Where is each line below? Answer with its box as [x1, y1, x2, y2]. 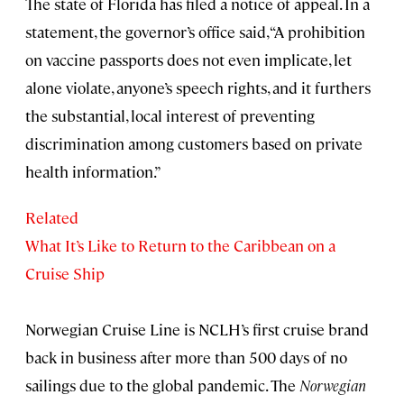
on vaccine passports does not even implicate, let [25, 49, 352, 69]
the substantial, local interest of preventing [25, 105, 315, 125]
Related [25, 207, 78, 227]
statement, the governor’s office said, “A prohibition [25, 21, 365, 41]
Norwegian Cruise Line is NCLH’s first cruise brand [25, 318, 369, 339]
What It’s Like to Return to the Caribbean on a [25, 234, 335, 255]
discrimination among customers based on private [25, 133, 363, 153]
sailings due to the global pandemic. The [25, 374, 299, 395]
